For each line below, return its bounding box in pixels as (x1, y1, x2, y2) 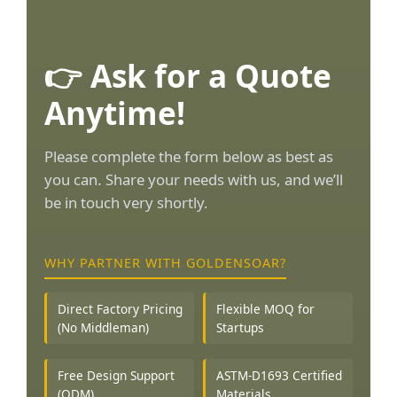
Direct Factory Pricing (58, 300, 183, 317)
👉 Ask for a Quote (44, 54, 331, 97)
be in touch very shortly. (44, 192, 208, 213)
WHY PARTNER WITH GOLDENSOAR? (44, 254, 286, 271)
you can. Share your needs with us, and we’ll (44, 169, 343, 190)
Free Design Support (58, 366, 175, 384)
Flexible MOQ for (216, 300, 315, 317)
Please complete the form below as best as (44, 146, 333, 167)
